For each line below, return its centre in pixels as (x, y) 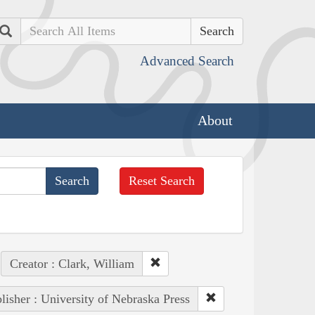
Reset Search (162, 180)
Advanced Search (187, 61)
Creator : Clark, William (72, 263)
